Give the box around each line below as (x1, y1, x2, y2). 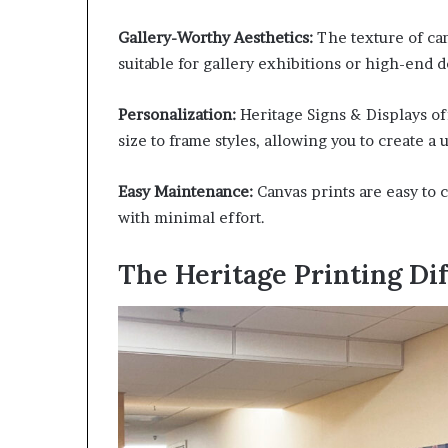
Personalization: (118, 104, 236, 124)
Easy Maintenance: (118, 181, 253, 201)
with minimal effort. (118, 207, 265, 227)
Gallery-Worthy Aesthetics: (118, 27, 313, 47)
